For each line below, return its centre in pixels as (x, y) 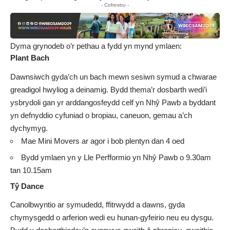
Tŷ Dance (27, 186)
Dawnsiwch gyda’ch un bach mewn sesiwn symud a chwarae (113, 76)
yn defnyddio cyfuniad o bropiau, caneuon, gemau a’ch (101, 115)
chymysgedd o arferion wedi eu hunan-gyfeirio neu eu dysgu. (112, 218)
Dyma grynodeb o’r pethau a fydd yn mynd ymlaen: (96, 46)
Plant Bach (30, 58)
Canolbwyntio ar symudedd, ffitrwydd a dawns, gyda (98, 205)
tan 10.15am (31, 170)
